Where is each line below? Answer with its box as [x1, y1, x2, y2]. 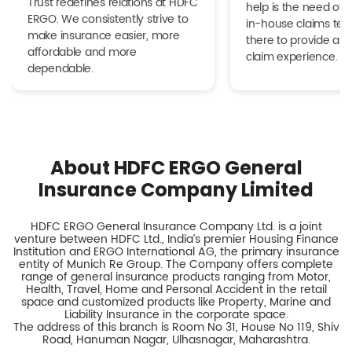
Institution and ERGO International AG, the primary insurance [13, 242, 339, 261]
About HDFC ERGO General [49, 154, 302, 181]
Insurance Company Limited [38, 176, 313, 203]
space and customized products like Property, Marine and [21, 292, 331, 311]
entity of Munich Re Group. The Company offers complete [19, 255, 333, 273]
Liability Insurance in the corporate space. [64, 305, 288, 324]
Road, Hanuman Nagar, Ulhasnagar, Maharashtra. [42, 330, 310, 349]
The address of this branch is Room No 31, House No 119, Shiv [13, 317, 339, 336]
